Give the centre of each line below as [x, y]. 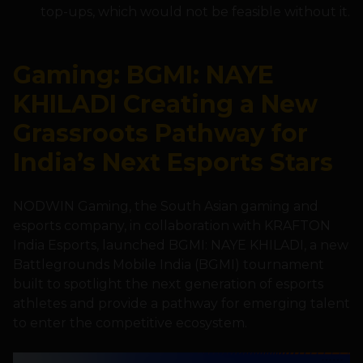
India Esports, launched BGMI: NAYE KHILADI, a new [181, 246]
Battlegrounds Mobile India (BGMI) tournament [169, 265]
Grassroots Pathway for [160, 134]
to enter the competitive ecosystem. [130, 323]
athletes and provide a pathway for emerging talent [181, 304]
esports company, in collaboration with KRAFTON [172, 226]
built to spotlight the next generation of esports [168, 284]
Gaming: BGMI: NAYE [143, 75]
